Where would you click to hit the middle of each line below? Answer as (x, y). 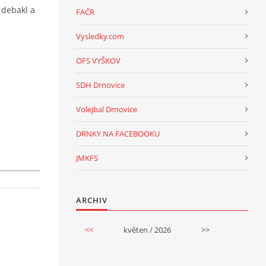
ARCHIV (92, 200)
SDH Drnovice (100, 85)
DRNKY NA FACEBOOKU (118, 133)
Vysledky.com (100, 36)
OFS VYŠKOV (98, 60)
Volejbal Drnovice (107, 109)
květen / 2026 (147, 229)
